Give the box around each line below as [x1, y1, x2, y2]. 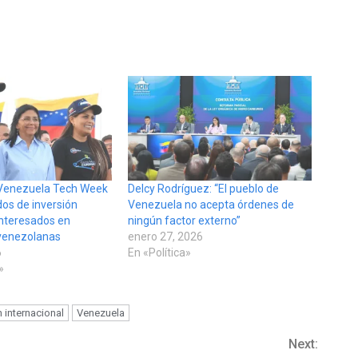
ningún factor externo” [127, 214, 241, 228]
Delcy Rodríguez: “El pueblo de [127, 182, 279, 196]
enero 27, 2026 [127, 230, 203, 244]
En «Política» [127, 246, 191, 260]
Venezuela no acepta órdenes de [127, 198, 294, 212]
